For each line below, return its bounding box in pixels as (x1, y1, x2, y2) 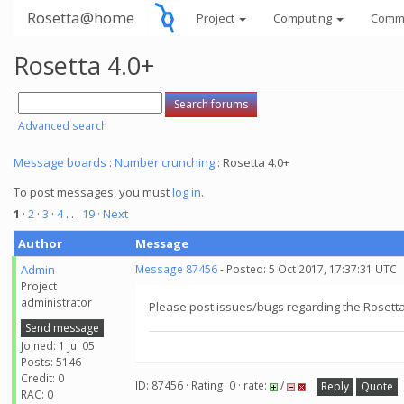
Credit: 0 (21, 370, 64, 386)
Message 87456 (135, 262, 217, 277)
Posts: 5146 (21, 353, 81, 370)
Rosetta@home (27, 7, 134, 28)
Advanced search (18, 118, 107, 133)
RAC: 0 (21, 386, 53, 402)
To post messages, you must (14, 184, 172, 200)
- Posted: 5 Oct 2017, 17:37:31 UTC (217, 262, 397, 277)
